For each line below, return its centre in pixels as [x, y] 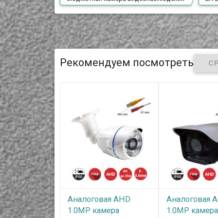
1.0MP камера [94, 211]
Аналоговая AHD [99, 200]
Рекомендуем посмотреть [127, 63]
